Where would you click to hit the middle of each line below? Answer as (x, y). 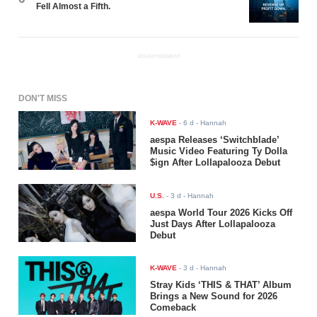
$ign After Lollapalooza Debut (215, 162)
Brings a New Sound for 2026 (214, 296)
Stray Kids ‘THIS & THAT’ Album (221, 285)
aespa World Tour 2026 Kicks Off (221, 212)
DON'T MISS (43, 98)
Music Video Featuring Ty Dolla (219, 151)
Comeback (173, 308)
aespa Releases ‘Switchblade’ (215, 139)
